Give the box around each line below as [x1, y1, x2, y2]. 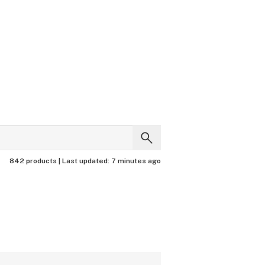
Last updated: [62, 157, 111, 165]
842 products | [9, 157, 62, 165]
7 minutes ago [111, 157, 161, 165]
